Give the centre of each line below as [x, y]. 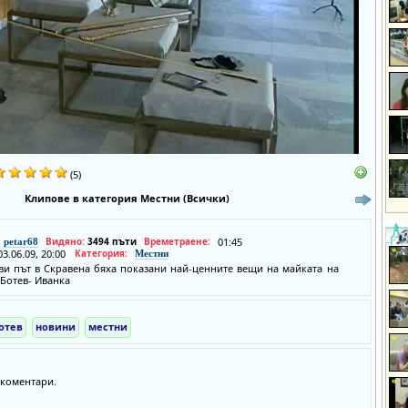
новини [55, 326]
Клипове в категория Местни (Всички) [127, 198]
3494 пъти [112, 241]
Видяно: [66, 241]
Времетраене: [177, 241]
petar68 [20, 241]
